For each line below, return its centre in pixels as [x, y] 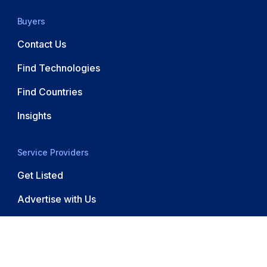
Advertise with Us [56, 199]
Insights [34, 115]
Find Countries [49, 91]
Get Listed [40, 175]
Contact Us [41, 44]
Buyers [31, 21]
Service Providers [53, 152]
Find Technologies [58, 68]
